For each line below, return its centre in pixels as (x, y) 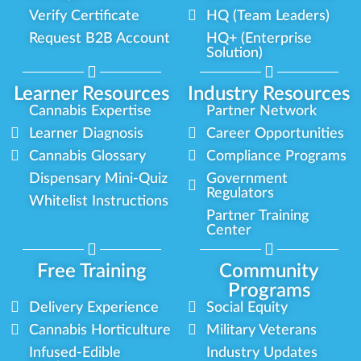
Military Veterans (262, 330)
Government (247, 178)
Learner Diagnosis (87, 133)
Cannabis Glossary (88, 156)
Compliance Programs (277, 156)
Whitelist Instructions (99, 201)
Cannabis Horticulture (100, 330)
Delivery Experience (94, 307)
